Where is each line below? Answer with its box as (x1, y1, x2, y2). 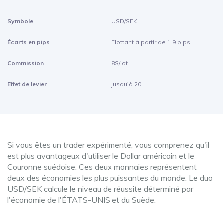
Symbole (7, 17, 33, 25)
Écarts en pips (7, 38, 50, 46)
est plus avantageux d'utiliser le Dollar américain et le (7, 151, 194, 161)
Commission (7, 59, 44, 67)
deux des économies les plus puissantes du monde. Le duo (7, 173, 213, 183)
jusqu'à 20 (111, 80, 141, 88)
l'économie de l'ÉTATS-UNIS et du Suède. (7, 195, 156, 205)
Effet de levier (7, 80, 47, 88)
